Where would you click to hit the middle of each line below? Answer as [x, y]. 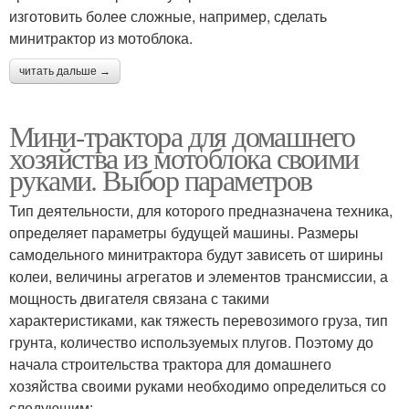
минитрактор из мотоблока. [101, 37]
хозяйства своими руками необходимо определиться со [198, 385]
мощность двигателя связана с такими [139, 298]
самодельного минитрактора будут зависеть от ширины [196, 254]
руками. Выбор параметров [161, 179]
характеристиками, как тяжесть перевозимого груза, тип [199, 320]
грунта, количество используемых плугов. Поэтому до [191, 341]
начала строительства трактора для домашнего [170, 363]
